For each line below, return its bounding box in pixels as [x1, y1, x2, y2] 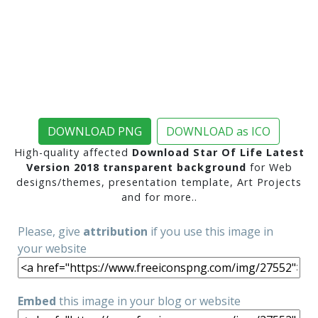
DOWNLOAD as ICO [166, 124, 270, 139]
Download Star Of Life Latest [131, 146, 305, 159]
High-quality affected [13, 146, 132, 159]
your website [18, 241, 87, 256]
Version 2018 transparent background [26, 160, 246, 174]
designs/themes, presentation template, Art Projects [16, 175, 302, 189]
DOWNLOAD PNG [48, 124, 142, 139]
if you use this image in [148, 224, 273, 239]
